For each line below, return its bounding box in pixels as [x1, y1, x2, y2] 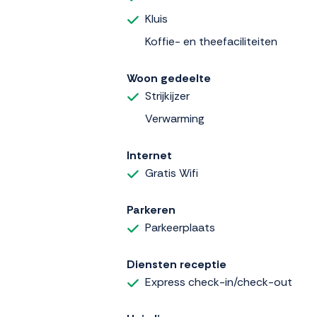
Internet [127, 147, 172, 163]
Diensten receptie [127, 256, 226, 272]
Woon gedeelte [127, 70, 211, 86]
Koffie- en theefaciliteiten [145, 33, 277, 49]
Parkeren [127, 202, 175, 217]
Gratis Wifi [145, 165, 198, 180]
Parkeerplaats [145, 219, 215, 235]
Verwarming [145, 110, 204, 126]
